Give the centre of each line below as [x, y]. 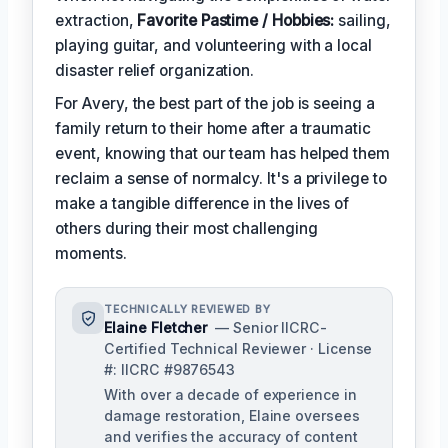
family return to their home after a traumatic [213, 129]
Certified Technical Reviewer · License [238, 349]
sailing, [362, 21]
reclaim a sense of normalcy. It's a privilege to [221, 179]
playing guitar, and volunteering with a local [213, 46]
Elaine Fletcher [156, 328]
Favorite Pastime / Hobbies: [236, 21]
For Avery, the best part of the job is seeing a [215, 104]
